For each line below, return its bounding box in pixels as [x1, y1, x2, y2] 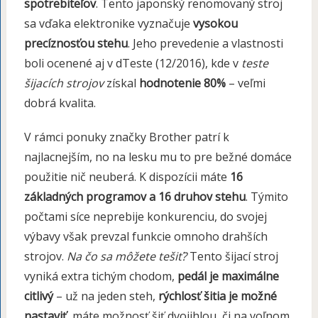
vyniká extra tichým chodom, [23, 268, 177, 285]
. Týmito [245, 189, 288, 205]
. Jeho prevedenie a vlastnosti [127, 35, 283, 52]
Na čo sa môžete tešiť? [66, 248, 187, 265]
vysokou [192, 16, 238, 32]
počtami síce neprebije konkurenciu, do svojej [23, 209, 267, 225]
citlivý [23, 288, 53, 305]
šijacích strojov [23, 75, 104, 92]
